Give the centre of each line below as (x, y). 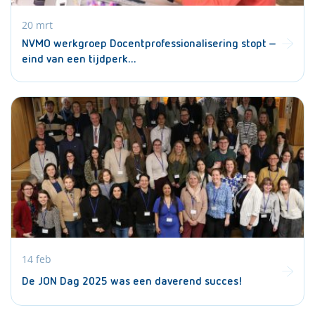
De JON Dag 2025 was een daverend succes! (132, 282)
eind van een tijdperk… (79, 60)
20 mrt (37, 25)
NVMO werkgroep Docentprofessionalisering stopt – (149, 44)
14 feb (37, 259)
